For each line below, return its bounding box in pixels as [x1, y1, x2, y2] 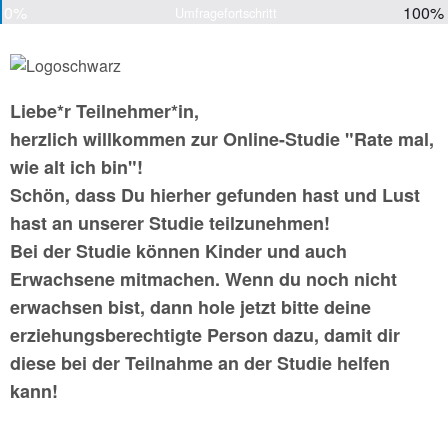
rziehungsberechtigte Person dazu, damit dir [20, 322, 400, 348]
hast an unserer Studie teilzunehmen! [10, 210, 330, 236]
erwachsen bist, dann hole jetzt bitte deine [10, 294, 371, 320]
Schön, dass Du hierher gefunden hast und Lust [10, 182, 420, 208]
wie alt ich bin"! [10, 154, 143, 180]
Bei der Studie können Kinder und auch [10, 238, 347, 264]
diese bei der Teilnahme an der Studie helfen [10, 350, 390, 376]
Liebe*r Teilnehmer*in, [10, 98, 199, 124]
